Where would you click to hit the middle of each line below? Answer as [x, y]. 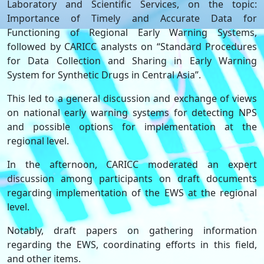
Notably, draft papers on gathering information [132, 231]
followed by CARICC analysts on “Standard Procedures [132, 47]
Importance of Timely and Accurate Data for [132, 19]
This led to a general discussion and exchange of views [132, 99]
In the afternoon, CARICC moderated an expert [132, 165]
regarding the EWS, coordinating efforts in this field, [132, 245]
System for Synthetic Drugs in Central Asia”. [104, 75]
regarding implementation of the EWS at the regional [132, 193]
